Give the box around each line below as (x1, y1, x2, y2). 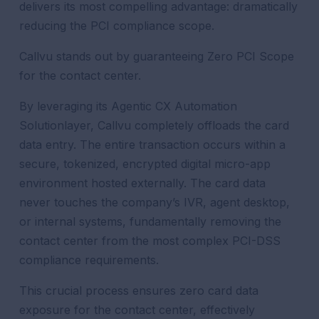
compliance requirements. (19, 253, 159, 267)
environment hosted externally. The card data (19, 176, 266, 190)
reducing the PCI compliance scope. (19, 19, 215, 33)
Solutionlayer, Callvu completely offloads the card (19, 118, 290, 132)
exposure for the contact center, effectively (19, 303, 256, 317)
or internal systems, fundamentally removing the (19, 214, 282, 229)
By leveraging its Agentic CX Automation (19, 99, 238, 113)
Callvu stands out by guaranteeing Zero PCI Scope (19, 49, 295, 63)
